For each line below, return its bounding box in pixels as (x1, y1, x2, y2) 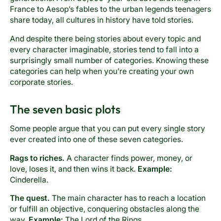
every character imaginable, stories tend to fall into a (9, 44, 199, 54)
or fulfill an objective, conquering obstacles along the (9, 204, 199, 214)
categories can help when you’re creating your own (9, 66, 194, 76)
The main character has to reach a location (49, 193, 206, 203)
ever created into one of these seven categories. (9, 134, 183, 144)
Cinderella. (9, 175, 48, 184)
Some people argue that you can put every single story (9, 123, 205, 133)
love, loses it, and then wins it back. (9, 164, 138, 174)
